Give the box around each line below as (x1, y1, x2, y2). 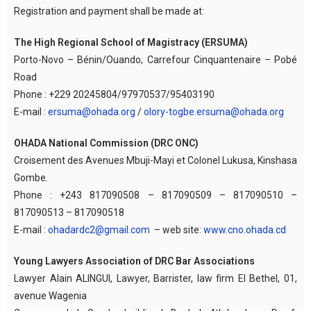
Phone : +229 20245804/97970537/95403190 (14, 88, 215, 100)
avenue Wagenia (14, 289, 87, 301)
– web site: (150, 224, 203, 235)
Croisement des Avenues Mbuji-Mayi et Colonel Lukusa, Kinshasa (14, 154, 297, 166)
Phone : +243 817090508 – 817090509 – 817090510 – (14, 189, 297, 201)
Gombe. (14, 171, 48, 183)
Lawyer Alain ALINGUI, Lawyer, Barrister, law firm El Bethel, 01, (14, 272, 297, 284)
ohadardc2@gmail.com (48, 224, 150, 235)
